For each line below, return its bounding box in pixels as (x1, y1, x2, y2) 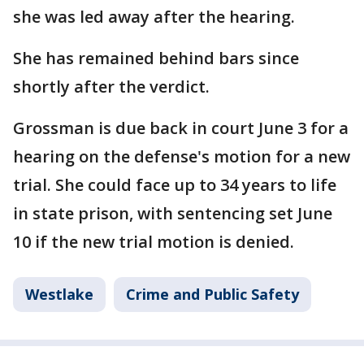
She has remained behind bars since (13, 47, 299, 69)
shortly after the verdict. (13, 76, 210, 97)
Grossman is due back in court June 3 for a (13, 117, 349, 139)
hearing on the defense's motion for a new (13, 145, 350, 167)
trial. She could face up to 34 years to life (13, 174, 336, 196)
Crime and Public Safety (126, 284, 299, 304)
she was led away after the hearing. (13, 6, 295, 28)
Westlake (25, 284, 93, 304)
